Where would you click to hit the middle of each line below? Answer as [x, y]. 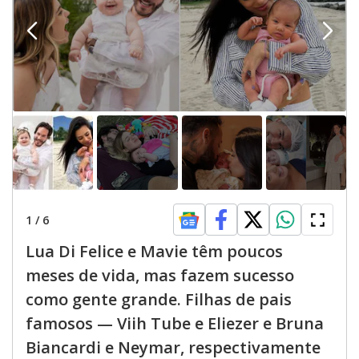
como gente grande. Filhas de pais [159, 300]
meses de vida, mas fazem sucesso [160, 276]
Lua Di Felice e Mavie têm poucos [154, 252]
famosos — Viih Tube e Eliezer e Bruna [175, 324]
